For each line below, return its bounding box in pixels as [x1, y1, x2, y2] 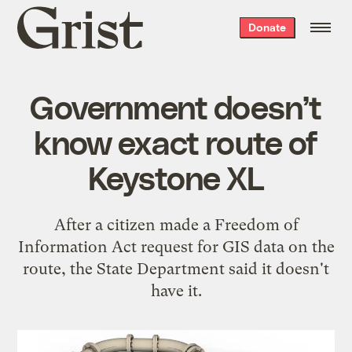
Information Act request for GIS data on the [17, 236, 335, 256]
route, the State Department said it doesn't [23, 258, 329, 278]
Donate [247, 20, 286, 34]
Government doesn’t [30, 86, 322, 126]
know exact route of [34, 121, 318, 161]
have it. [150, 280, 202, 300]
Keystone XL [87, 156, 265, 196]
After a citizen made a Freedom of [53, 214, 299, 234]
